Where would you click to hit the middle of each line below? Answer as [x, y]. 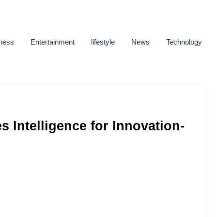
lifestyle [103, 42]
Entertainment [53, 42]
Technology [184, 42]
